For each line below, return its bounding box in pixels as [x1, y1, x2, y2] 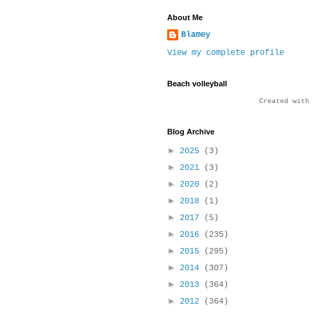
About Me [167, 13, 203, 22]
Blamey [181, 30, 210, 40]
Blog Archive [167, 127, 214, 136]
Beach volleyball [167, 79, 227, 88]
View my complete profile [167, 48, 284, 58]
